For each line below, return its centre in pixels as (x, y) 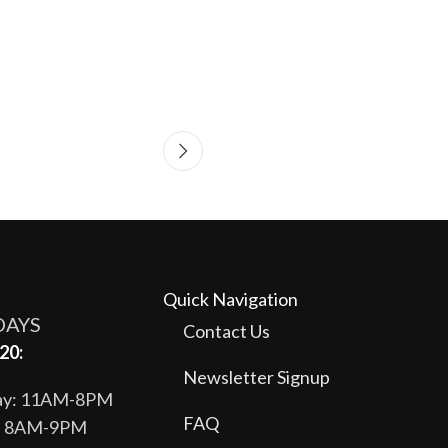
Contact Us (226, 331)
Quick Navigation (230, 299)
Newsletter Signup (256, 377)
